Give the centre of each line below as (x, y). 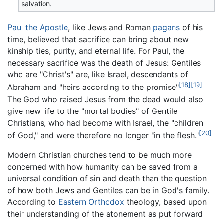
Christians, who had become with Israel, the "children (105, 122)
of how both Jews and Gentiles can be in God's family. (108, 190)
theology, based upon (165, 202)
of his (191, 28)
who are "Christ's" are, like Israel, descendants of (98, 75)
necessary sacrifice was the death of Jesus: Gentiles (104, 63)
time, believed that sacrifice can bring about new (98, 39)
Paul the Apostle (38, 28)
